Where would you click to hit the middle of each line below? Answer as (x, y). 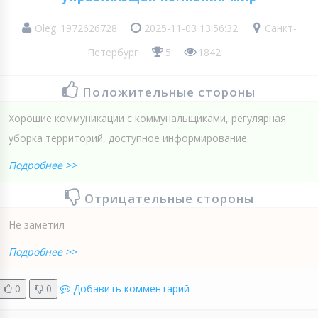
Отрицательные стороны (169, 199)
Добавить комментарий (131, 289)
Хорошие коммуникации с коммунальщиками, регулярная (147, 119)
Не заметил (37, 225)
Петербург (113, 53)
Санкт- (279, 28)
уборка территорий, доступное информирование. (129, 138)
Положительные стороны (169, 92)
